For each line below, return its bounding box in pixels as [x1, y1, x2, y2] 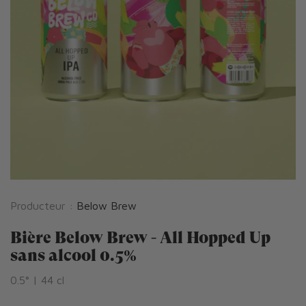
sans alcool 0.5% [10, 246, 137, 265]
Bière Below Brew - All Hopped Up [10, 228, 270, 247]
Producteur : [10, 199, 76, 212]
